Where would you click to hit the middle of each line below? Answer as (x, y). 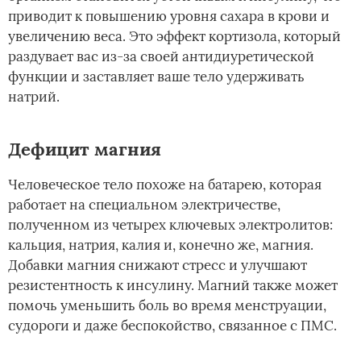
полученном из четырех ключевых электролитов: (170, 225)
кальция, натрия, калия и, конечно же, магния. (161, 245)
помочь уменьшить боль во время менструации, (167, 306)
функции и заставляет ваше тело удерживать (156, 77)
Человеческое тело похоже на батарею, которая (165, 185)
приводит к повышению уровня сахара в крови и (169, 17)
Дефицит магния (85, 149)
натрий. (34, 97)
